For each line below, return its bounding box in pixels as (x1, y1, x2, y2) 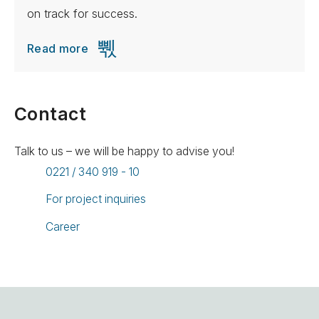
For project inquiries (46, 192, 147, 206)
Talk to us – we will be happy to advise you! (14, 144, 234, 158)
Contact (14, 103, 87, 125)
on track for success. (27, 6, 138, 21)
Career (46, 219, 80, 234)
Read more (27, 41, 89, 56)
